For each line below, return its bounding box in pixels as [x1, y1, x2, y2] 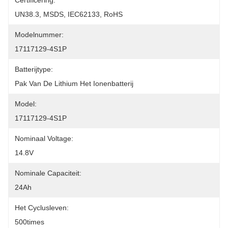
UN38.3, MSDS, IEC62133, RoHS [15, 10, 123, 18]
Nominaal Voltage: [15, 134, 73, 142]
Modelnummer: [15, 31, 64, 39]
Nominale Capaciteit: [15, 169, 81, 177]
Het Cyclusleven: [15, 204, 69, 212]
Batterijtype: [15, 65, 53, 73]
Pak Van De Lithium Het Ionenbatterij [15, 79, 133, 88]
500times [15, 218, 44, 226]
